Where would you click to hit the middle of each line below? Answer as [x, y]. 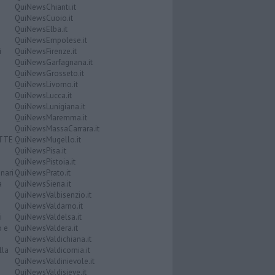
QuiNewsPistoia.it [45, 162]
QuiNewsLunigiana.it [50, 107]
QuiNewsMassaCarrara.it [57, 129]
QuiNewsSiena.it [43, 184]
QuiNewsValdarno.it [48, 206]
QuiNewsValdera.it [46, 228]
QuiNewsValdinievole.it [54, 261]
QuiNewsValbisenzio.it [53, 195]
